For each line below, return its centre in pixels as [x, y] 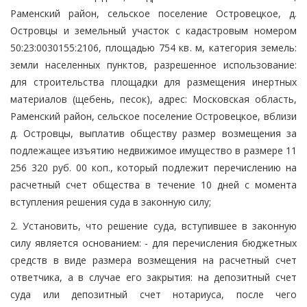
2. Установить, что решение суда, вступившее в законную [153, 225]
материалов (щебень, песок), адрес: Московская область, [153, 99]
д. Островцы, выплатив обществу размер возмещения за [153, 133]
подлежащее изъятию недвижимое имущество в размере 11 [153, 150]
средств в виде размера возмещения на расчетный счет [153, 260]
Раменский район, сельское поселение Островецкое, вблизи [153, 116]
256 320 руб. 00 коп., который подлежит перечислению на [153, 167]
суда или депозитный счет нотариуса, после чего [153, 294]
